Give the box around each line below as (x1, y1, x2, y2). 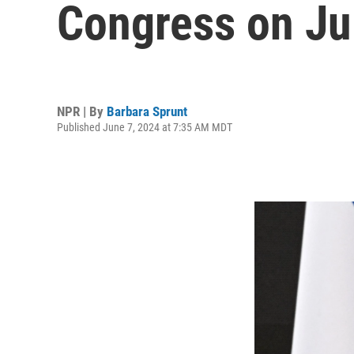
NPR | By (57, 103, 107, 119)
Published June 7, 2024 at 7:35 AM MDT (57, 120, 232, 134)
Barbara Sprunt (107, 103, 187, 119)
